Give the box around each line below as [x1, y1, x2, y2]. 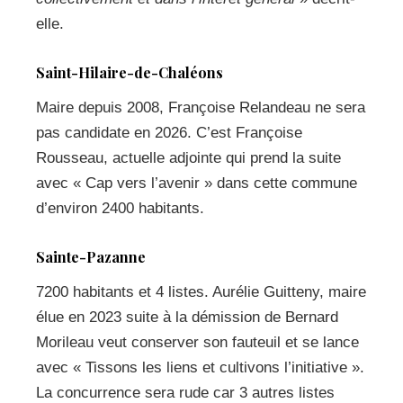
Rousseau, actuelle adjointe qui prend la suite [36, 149, 341, 166]
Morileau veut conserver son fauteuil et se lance [36, 334, 359, 351]
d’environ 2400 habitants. [36, 200, 204, 217]
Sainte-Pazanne [36, 247, 146, 266]
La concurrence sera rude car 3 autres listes [36, 384, 335, 401]
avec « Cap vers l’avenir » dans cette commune [36, 175, 357, 192]
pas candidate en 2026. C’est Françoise [36, 124, 302, 141]
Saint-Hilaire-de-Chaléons [36, 63, 223, 82]
